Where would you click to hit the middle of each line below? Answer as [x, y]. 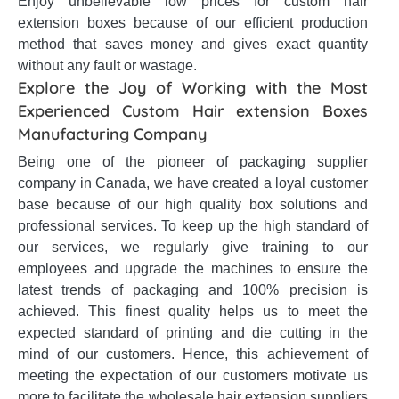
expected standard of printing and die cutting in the [193, 333]
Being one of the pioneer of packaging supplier [193, 162]
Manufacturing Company [112, 134]
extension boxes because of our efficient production [193, 23]
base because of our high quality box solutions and [193, 204]
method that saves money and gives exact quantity [193, 44]
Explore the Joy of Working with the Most [193, 88]
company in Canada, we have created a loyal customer [193, 183]
